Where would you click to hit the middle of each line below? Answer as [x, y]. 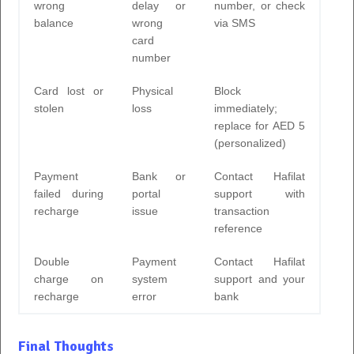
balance [54, 23]
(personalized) [250, 143]
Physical [153, 90]
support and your [260, 279]
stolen [49, 108]
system [150, 279]
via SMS [235, 23]
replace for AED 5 [260, 125]
